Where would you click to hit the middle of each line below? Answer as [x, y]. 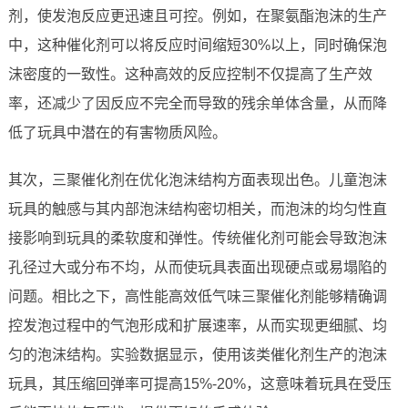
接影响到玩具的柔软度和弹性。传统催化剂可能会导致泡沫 [197, 239]
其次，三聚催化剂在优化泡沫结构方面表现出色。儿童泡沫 [197, 180]
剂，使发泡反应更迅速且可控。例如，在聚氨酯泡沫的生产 [197, 16]
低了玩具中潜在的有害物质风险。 [117, 133]
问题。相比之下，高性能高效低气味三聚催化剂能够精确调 [197, 297]
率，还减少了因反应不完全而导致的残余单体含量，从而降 [197, 104]
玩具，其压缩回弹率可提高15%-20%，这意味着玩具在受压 [199, 384]
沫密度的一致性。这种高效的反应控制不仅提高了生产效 [190, 75]
